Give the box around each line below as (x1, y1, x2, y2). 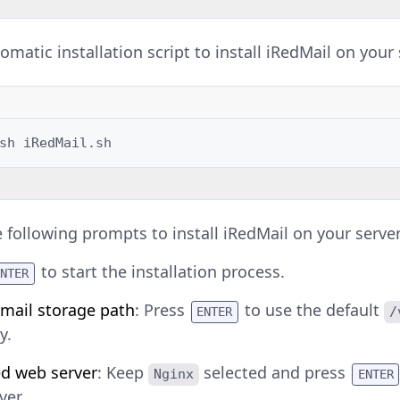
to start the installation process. (36, 261, 285, 283)
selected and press (199, 362, 351, 384)
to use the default (239, 299, 384, 321)
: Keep (96, 362, 148, 384)
